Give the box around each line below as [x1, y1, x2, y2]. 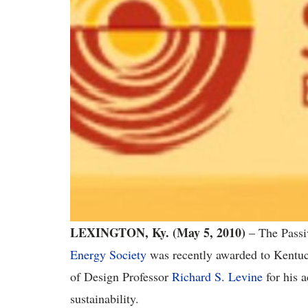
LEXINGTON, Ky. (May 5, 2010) [70, 223, 245, 241]
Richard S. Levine [172, 268, 263, 285]
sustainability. [70, 290, 139, 307]
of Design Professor [70, 268, 172, 285]
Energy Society [70, 246, 146, 263]
